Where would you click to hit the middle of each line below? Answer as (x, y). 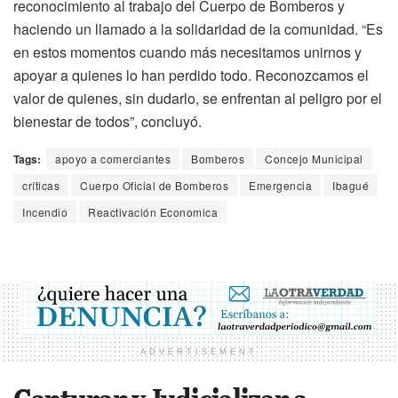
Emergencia (280, 186)
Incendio (45, 212)
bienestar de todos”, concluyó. (107, 122)
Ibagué (350, 186)
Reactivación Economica (153, 212)
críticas (41, 186)
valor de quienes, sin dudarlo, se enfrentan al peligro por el (198, 99)
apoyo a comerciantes (113, 159)
